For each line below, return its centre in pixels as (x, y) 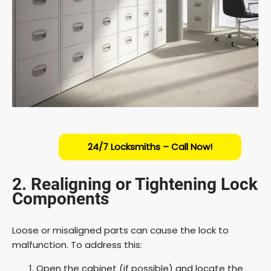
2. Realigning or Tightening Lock (135, 184)
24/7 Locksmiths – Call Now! (150, 146)
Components (60, 198)
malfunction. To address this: (77, 244)
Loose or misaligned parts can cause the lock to (120, 230)
